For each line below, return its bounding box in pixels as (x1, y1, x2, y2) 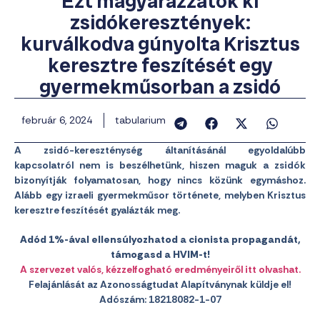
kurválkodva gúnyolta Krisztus (20, 31, 300, 57)
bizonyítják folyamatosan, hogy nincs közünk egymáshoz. (14, 174, 306, 186)
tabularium (115, 114, 166, 126)
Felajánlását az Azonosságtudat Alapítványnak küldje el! (29, 278, 291, 291)
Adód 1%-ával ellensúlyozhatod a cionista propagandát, (19, 233, 301, 246)
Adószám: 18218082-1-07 (99, 293, 221, 306)
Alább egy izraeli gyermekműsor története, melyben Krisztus (14, 189, 306, 201)
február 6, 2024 (21, 114, 92, 126)
